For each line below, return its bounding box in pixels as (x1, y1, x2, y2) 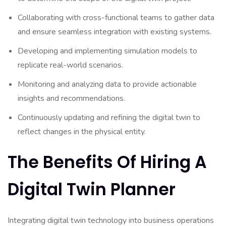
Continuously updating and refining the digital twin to (18, 112, 200, 123)
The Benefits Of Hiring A (8, 150, 207, 174)
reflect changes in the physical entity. (18, 126, 146, 137)
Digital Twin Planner (8, 178, 176, 201)
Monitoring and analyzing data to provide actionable (18, 79, 197, 90)
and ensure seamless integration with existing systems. (18, 26, 211, 37)
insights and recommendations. (18, 93, 125, 104)
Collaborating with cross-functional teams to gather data (18, 12, 214, 23)
